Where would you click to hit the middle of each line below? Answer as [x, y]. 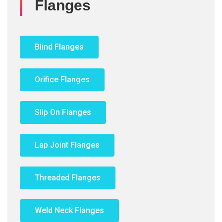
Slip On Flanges [63, 112]
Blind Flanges [59, 47]
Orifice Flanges [62, 80]
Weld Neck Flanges [69, 210]
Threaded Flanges [68, 178]
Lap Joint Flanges [67, 145]
